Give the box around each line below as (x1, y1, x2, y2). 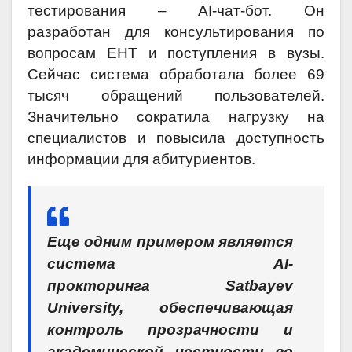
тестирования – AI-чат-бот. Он (27, 2, 324, 20)
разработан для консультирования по (27, 24, 324, 41)
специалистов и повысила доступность (27, 130, 324, 147)
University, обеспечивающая (47, 299, 293, 317)
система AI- (47, 255, 293, 273)
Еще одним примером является (47, 233, 293, 251)
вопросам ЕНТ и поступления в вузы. (27, 45, 324, 62)
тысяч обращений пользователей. (27, 87, 324, 104)
